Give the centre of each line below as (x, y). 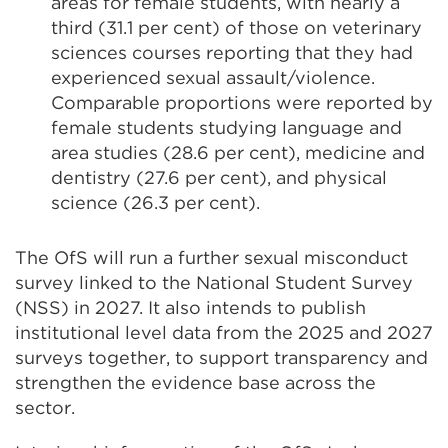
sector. (45, 407)
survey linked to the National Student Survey (214, 282)
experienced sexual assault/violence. (213, 77)
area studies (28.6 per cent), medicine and (238, 152)
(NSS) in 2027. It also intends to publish (190, 307)
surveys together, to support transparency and (221, 357)
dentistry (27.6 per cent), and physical (219, 177)
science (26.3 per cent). (155, 202)
